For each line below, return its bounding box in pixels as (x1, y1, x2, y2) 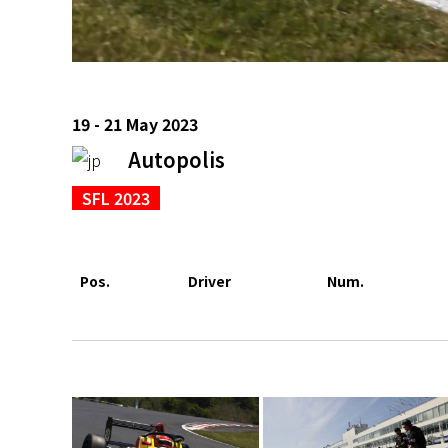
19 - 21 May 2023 (72, 111, 198, 136)
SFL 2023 (82, 185, 150, 210)
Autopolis (128, 144, 225, 174)
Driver (188, 270, 231, 291)
